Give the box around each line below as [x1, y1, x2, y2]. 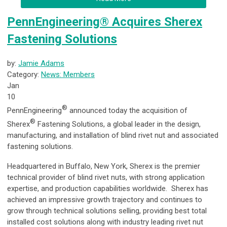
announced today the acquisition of [67, 106, 187, 116]
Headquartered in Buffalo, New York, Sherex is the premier [7, 162, 200, 171]
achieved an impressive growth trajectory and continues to [7, 195, 202, 205]
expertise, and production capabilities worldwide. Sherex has [7, 184, 208, 194]
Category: [7, 70, 41, 80]
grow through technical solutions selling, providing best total [7, 206, 207, 216]
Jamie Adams [18, 59, 64, 68]
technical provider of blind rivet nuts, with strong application [7, 173, 205, 182]
